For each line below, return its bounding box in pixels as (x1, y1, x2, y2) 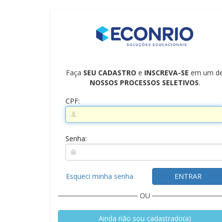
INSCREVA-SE (144, 67, 189, 77)
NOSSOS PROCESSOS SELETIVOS (89, 77, 199, 87)
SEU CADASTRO (83, 67, 136, 77)
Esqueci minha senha (66, 171, 133, 181)
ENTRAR (174, 171, 202, 181)
